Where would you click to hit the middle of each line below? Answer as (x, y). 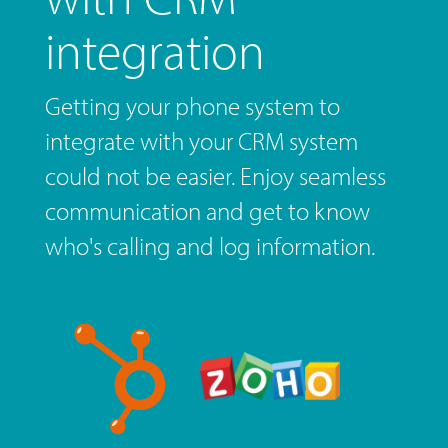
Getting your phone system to (192, 106)
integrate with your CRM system (201, 141)
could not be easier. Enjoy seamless (215, 176)
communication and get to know (207, 211)
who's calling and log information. (209, 246)
